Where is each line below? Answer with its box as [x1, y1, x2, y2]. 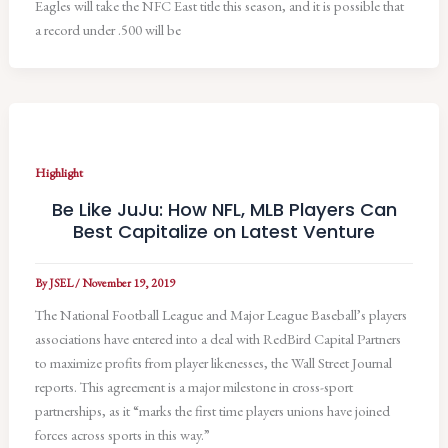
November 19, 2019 [82, 274, 176, 291]
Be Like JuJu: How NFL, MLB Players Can [51, 196, 397, 222]
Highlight [35, 163, 84, 181]
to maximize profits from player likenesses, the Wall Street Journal [35, 353, 393, 373]
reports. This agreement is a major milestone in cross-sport [35, 377, 354, 397]
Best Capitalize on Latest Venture [73, 218, 375, 244]
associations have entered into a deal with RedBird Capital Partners [35, 329, 402, 349]
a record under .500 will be [35, 20, 182, 40]
